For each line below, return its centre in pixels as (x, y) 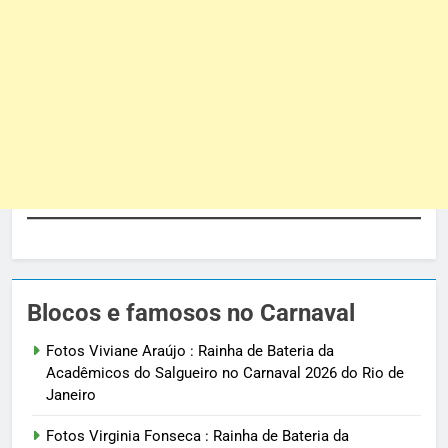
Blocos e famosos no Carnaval (191, 313)
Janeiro (71, 395)
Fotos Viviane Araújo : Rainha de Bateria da (190, 351)
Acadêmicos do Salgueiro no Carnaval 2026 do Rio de (225, 373)
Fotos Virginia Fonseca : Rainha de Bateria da (197, 436)
